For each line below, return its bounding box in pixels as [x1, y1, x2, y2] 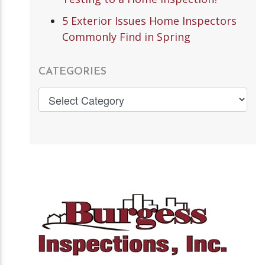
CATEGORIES [38, 66, 106, 77]
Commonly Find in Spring [62, 29, 190, 44]
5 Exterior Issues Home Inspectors [62, 13, 237, 28]
